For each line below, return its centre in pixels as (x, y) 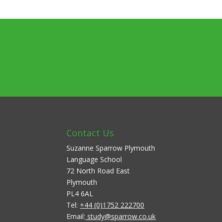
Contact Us (90, 133)
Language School (94, 160)
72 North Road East (98, 171)
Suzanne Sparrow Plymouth (111, 148)
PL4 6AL (80, 194)
